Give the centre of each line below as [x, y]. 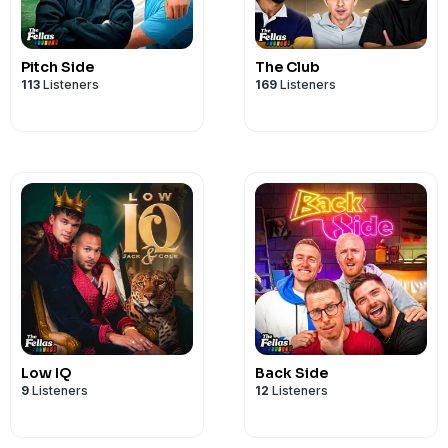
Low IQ [46, 373]
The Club [287, 67]
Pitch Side [57, 67]
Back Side [291, 373]
